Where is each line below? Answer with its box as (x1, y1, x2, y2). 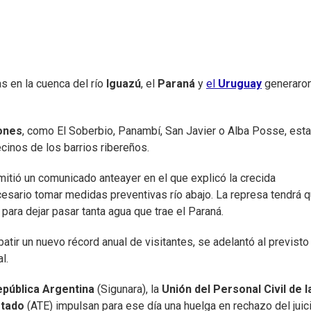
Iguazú (106, 77, 141, 91)
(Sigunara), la (94, 283, 162, 296)
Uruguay (218, 77, 262, 91)
